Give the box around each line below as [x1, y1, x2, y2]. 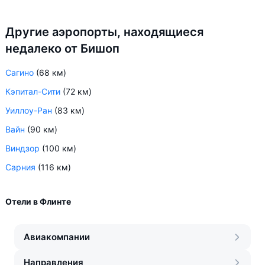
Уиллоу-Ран [5, 105, 52, 115]
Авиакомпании [24, 231, 90, 243]
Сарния [5, 162, 35, 172]
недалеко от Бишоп [5, 41, 119, 56]
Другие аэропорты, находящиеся [5, 25, 203, 39]
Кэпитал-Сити [5, 86, 60, 96]
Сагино [5, 67, 34, 77]
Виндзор [5, 143, 40, 153]
